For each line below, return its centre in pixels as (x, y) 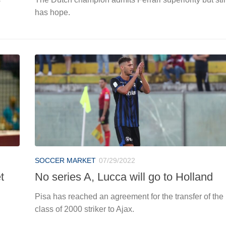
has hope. (52, 12)
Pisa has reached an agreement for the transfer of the (129, 196)
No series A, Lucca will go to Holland (124, 177)
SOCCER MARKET (65, 160)
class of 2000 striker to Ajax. (84, 209)
